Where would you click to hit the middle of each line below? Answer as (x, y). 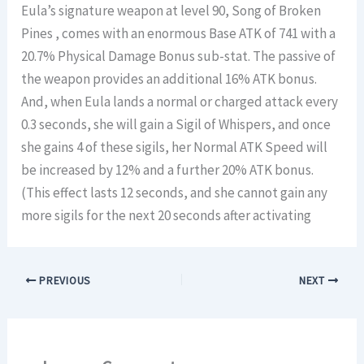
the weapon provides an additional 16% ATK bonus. (169, 78)
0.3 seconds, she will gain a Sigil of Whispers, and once (176, 124)
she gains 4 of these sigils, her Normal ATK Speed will (175, 147)
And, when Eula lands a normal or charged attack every (180, 101)
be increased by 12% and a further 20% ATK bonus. (168, 169)
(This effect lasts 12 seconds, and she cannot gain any (175, 192)
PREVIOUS (63, 280)
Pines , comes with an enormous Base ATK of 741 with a (179, 33)
